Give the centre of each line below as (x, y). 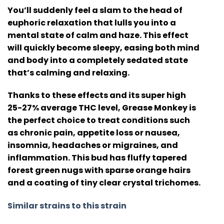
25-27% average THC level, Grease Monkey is (102, 108)
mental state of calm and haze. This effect (98, 35)
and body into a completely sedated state (98, 60)
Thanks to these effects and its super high (97, 95)
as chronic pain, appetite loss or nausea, (94, 133)
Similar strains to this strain (67, 206)
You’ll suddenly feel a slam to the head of (95, 10)
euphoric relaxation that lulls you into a (92, 22)
